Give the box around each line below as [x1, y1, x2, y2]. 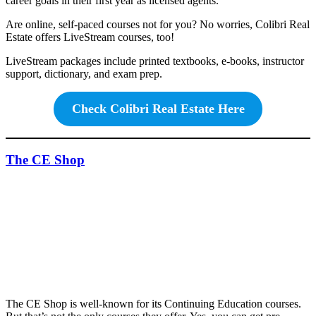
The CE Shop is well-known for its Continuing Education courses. [6, 298, 301, 310]
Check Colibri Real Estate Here [71, 101, 245, 116]
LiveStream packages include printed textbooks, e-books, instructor [6, 54, 304, 67]
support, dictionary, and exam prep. [6, 67, 162, 80]
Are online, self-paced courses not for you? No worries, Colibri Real [6, 18, 310, 30]
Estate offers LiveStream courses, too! [6, 30, 174, 43]
